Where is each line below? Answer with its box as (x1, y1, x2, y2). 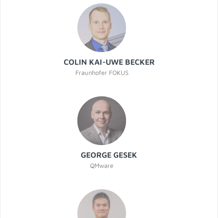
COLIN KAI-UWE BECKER (63, 57, 155, 67)
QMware (90, 162, 113, 170)
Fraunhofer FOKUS (75, 69, 128, 77)
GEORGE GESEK (81, 150, 137, 160)
